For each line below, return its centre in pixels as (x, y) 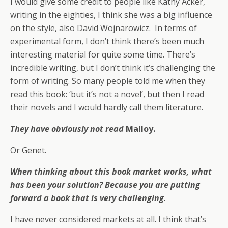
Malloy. (140, 129)
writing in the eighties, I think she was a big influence (111, 15)
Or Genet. (28, 150)
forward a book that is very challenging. (88, 198)
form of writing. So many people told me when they (108, 81)
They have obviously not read (68, 129)
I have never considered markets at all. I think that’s (108, 220)
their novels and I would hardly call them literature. (107, 108)
